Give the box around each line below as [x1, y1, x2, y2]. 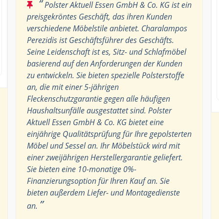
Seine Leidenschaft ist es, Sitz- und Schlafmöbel [26, 46, 186, 57]
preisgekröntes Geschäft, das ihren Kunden [26, 11, 172, 22]
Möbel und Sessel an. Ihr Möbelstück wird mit [26, 140, 180, 151]
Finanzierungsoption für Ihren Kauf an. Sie [26, 175, 170, 186]
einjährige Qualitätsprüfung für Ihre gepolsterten [26, 128, 192, 139]
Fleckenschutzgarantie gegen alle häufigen [26, 93, 170, 104]
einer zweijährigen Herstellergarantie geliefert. [26, 152, 183, 163]
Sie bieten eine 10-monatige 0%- [26, 163, 136, 175]
